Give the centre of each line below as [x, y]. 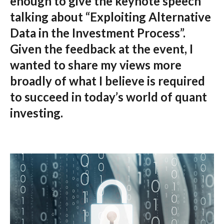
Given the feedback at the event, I [101, 49]
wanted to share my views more [96, 65]
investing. [36, 113]
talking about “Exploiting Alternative [110, 17]
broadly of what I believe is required [107, 81]
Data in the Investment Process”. [98, 33]
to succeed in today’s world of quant [108, 97]
